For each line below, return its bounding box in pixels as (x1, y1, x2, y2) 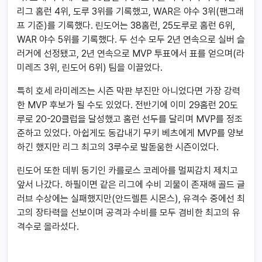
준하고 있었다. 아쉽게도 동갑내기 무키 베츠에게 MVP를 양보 (17, 127, 244, 139)
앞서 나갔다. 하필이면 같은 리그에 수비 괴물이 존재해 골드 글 (17, 179, 245, 191)
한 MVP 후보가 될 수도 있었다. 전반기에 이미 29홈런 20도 (17, 99, 238, 111)
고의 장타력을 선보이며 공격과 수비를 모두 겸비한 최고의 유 (17, 207, 240, 219)
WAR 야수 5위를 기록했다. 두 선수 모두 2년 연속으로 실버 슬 (17, 34, 245, 46)
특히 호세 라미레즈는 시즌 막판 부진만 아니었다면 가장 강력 (17, 85, 240, 97)
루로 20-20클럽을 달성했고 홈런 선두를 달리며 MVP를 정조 (17, 113, 243, 125)
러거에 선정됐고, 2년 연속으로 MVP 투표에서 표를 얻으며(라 (17, 48, 244, 60)
